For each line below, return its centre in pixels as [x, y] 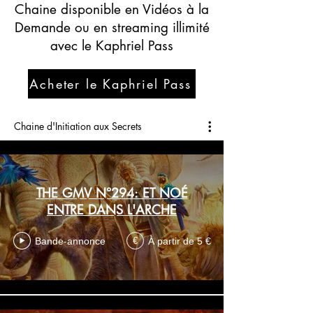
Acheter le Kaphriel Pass [110, 83]
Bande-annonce [70, 241]
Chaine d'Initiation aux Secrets [78, 126]
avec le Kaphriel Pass [112, 45]
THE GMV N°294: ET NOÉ [112, 193]
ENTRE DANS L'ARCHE [112, 210]
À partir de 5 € [179, 241]
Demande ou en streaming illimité [112, 27]
